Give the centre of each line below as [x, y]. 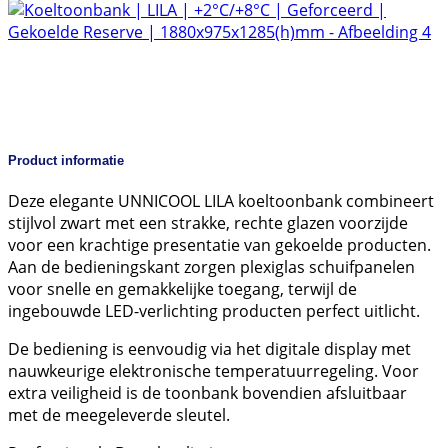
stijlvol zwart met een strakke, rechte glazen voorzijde [208, 223]
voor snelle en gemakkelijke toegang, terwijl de [182, 289]
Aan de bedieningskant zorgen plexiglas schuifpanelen [211, 267]
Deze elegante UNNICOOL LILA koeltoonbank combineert [221, 201]
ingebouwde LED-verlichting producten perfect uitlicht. [214, 311]
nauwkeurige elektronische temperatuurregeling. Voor [213, 371]
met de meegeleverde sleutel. [119, 415]
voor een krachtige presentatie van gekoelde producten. [219, 245]
